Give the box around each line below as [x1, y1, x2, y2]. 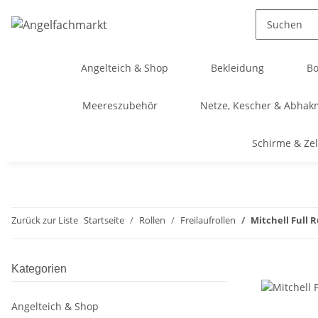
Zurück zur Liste [11, 214, 78, 226]
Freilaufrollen [180, 214, 236, 226]
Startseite [84, 214, 124, 226]
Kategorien [11, 263, 67, 275]
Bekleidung [211, 61, 264, 75]
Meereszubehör [82, 99, 158, 112]
